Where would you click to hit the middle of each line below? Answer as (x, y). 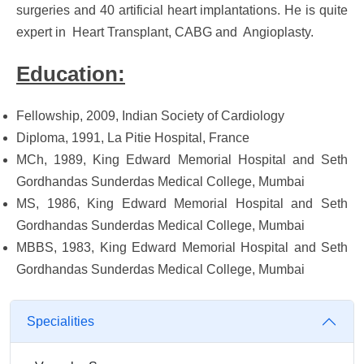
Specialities (61, 321)
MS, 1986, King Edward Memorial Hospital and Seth (182, 204)
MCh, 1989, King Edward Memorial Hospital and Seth (182, 160)
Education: (71, 74)
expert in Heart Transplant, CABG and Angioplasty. (167, 32)
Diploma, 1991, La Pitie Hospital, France (133, 138)
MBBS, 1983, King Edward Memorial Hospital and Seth (182, 247)
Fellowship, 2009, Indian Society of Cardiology (150, 116)
